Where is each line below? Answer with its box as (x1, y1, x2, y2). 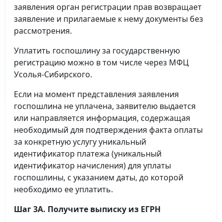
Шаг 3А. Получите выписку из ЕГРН (14, 204, 161, 215)
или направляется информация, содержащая (14, 112, 190, 123)
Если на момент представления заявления (14, 89, 179, 100)
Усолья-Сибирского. (14, 69, 92, 80)
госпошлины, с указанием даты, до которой (14, 172, 183, 183)
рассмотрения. (14, 25, 72, 36)
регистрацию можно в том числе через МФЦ (14, 57, 189, 68)
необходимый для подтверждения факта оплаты (14, 124, 203, 135)
